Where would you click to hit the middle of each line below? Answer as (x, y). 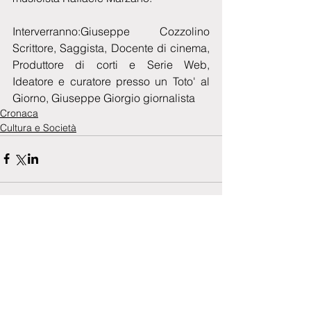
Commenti (34, 250)
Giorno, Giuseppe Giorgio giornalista (104, 98)
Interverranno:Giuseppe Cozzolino (111, 31)
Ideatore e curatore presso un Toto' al (111, 81)
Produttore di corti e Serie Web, (111, 64)
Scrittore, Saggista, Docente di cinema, (111, 48)
